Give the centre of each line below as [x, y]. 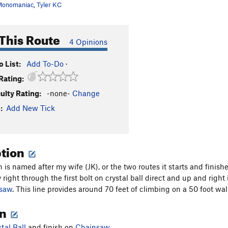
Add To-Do [45, 64]
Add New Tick [31, 108]
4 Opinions [88, 42]
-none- [59, 93]
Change [86, 93]
